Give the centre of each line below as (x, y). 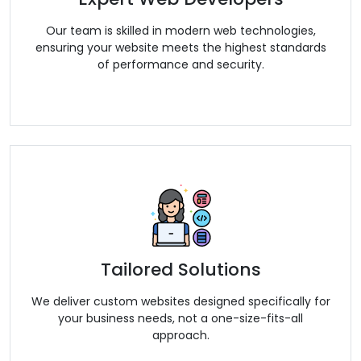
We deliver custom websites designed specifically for (180, 302)
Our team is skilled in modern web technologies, (180, 31)
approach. (180, 336)
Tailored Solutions (180, 270)
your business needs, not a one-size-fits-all (180, 319)
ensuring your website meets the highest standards (180, 48)
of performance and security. (180, 65)
